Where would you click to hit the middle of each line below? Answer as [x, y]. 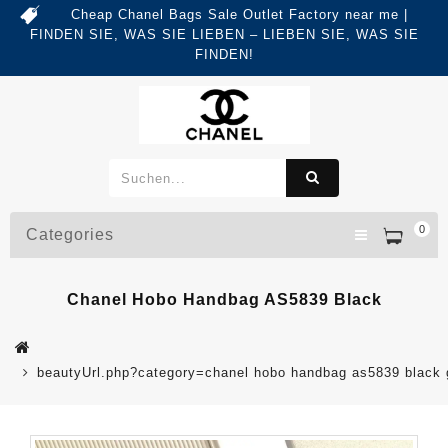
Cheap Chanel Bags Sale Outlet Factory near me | [239, 14]
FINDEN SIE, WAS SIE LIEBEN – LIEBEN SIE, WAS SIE [224, 34]
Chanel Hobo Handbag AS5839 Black [224, 300]
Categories [70, 235]
